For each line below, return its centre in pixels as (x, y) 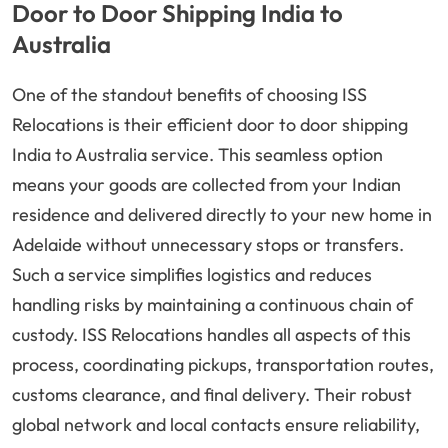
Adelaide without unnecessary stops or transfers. (208, 245)
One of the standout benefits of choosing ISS (189, 95)
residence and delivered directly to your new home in (222, 215)
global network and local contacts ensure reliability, (216, 425)
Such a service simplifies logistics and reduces (192, 275)
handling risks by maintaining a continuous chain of (212, 305)
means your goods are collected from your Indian (206, 185)
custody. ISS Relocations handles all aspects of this (211, 335)
